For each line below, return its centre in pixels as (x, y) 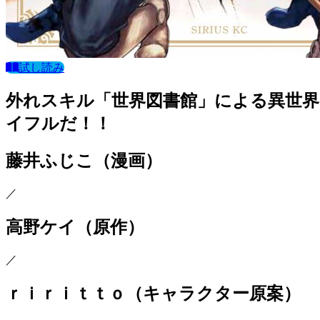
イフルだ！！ (59, 124)
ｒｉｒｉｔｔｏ (66, 294)
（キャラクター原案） (213, 294)
